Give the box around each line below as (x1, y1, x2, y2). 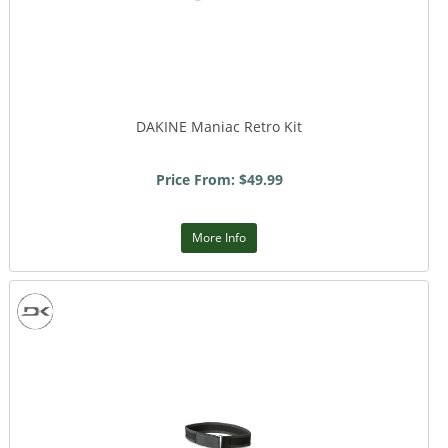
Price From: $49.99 (155, 170, 283, 189)
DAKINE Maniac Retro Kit (136, 117, 302, 136)
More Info (192, 229, 246, 246)
